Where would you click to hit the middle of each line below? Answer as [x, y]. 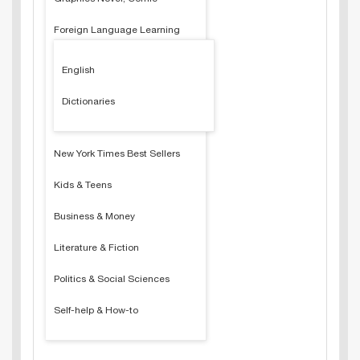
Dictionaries [88, 101]
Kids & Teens [83, 185]
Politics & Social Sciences [112, 279]
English [78, 70]
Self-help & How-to [96, 310]
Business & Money [94, 216]
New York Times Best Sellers [117, 153]
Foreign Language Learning [117, 30]
